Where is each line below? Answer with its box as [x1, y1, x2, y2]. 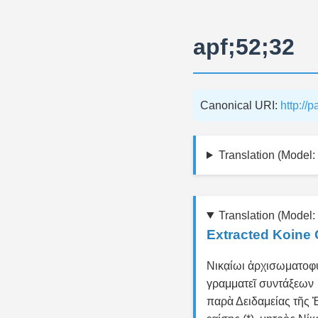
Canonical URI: [200, 99, 280, 111]
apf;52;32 [193, 34, 295, 60]
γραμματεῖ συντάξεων [207, 277, 314, 290]
